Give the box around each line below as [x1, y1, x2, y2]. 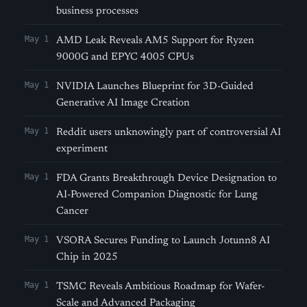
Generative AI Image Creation [56, 98, 190, 108]
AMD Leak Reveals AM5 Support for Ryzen [56, 36, 254, 46]
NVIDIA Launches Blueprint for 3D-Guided [56, 82, 254, 92]
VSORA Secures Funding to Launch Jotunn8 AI [56, 236, 270, 246]
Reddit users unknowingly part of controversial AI [56, 127, 281, 138]
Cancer [56, 206, 88, 217]
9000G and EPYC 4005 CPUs [56, 52, 194, 62]
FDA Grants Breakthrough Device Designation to [56, 173, 277, 184]
